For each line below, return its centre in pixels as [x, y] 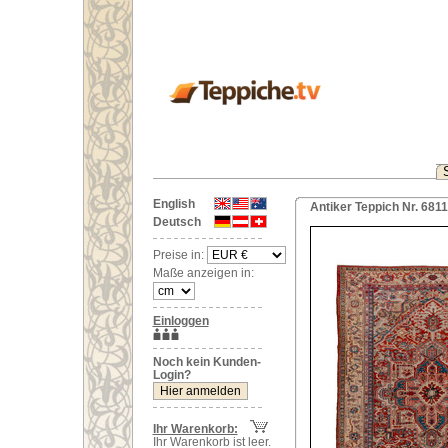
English [173, 204]
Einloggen [180, 321]
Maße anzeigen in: [203, 273]
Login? [171, 375]
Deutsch [176, 222]
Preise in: [179, 255]
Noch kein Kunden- [206, 362]
